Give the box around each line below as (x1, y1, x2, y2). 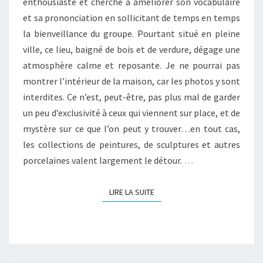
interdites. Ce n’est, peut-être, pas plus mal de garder (23, 91, 240, 103)
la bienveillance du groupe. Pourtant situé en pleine (23, 28, 240, 39)
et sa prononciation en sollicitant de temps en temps (23, 12, 240, 23)
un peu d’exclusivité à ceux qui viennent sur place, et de (23, 107, 240, 119)
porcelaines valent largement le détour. (23, 154, 184, 166)
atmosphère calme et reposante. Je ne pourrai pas (23, 59, 240, 71)
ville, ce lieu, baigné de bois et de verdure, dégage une (23, 43, 240, 55)
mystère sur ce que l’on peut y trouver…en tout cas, (23, 123, 240, 134)
